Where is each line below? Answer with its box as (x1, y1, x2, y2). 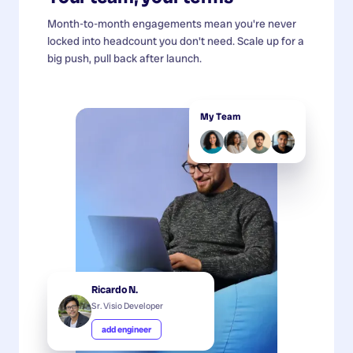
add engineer (102, 323, 151, 335)
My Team (200, 110, 240, 123)
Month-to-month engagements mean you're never (47, 16, 296, 31)
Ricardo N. (91, 282, 138, 296)
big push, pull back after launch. (47, 50, 202, 65)
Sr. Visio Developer (91, 299, 163, 311)
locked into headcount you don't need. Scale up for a (47, 33, 304, 48)
